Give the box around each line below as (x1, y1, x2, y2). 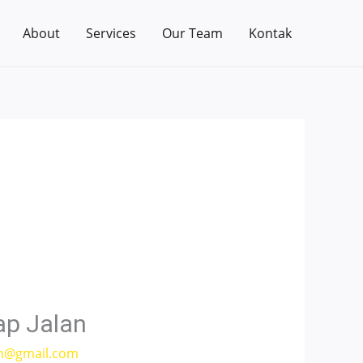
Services (86, 24, 136, 42)
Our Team (162, 24, 223, 42)
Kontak (249, 24, 292, 42)
